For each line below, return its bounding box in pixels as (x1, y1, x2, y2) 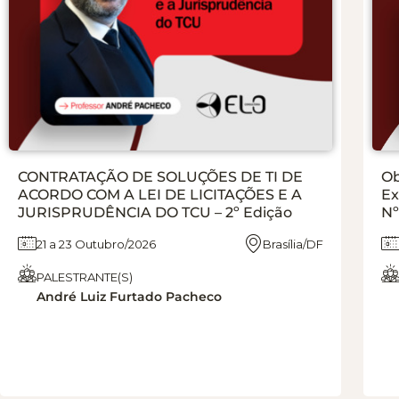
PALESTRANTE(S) (37, 269, 133, 284)
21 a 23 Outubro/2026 (37, 236, 156, 251)
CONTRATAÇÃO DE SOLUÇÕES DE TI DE (18, 167, 303, 185)
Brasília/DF (263, 236, 324, 251)
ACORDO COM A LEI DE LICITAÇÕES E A (18, 185, 302, 203)
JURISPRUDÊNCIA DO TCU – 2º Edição (18, 203, 292, 221)
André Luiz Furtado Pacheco (37, 288, 222, 305)
